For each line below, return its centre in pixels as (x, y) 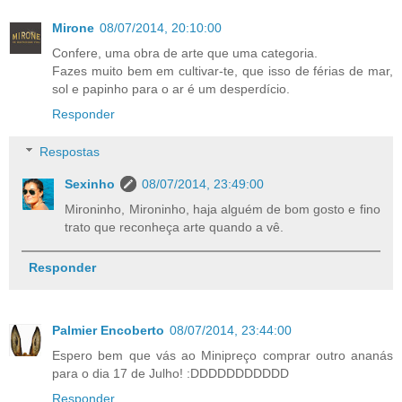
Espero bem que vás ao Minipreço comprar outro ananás (223, 356)
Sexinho (90, 184)
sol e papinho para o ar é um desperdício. (171, 89)
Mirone (73, 28)
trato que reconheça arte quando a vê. (175, 227)
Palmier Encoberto (108, 331)
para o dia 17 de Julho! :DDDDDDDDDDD (170, 374)
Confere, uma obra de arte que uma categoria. (185, 53)
